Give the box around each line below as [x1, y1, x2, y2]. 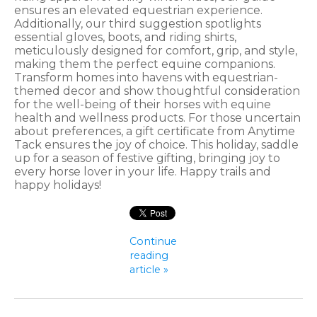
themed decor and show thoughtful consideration [14, 83, 300, 98]
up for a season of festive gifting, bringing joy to [14, 151, 280, 165]
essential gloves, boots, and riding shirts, [14, 30, 236, 44]
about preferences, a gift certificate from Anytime [14, 124, 295, 138]
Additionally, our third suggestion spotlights [14, 16, 261, 30]
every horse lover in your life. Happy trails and [14, 164, 271, 178]
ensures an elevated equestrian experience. [14, 3, 263, 17]
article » [129, 263, 169, 276]
